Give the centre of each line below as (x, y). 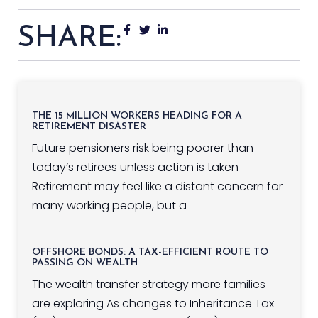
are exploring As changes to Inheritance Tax (153, 304)
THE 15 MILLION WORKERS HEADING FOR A (137, 116)
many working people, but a (109, 206)
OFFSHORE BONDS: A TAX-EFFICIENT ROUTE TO (150, 253)
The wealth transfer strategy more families (149, 285)
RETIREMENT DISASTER (89, 127)
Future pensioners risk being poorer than (143, 148)
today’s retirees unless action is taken (135, 168)
